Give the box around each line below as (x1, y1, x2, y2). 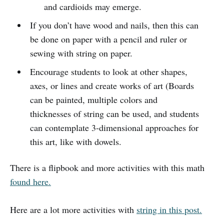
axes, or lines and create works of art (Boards (29, 79, 194, 91)
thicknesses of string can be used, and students (29, 107, 199, 119)
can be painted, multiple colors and (29, 93, 157, 105)
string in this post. (136, 203, 202, 215)
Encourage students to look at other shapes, (29, 65, 187, 77)
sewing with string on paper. (29, 46, 132, 59)
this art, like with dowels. (29, 135, 121, 147)
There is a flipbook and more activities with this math (10, 161, 204, 173)
